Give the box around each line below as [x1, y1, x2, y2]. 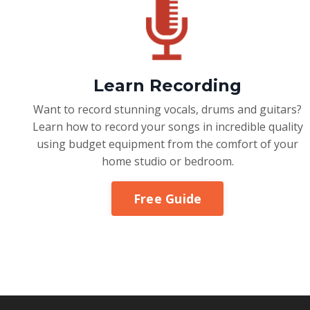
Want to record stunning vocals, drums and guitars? [33, 102, 302, 118]
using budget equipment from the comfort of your [37, 136, 298, 152]
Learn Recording [93, 75, 241, 96]
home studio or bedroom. [101, 154, 234, 170]
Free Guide [133, 190, 202, 207]
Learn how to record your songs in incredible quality [32, 119, 303, 135]
